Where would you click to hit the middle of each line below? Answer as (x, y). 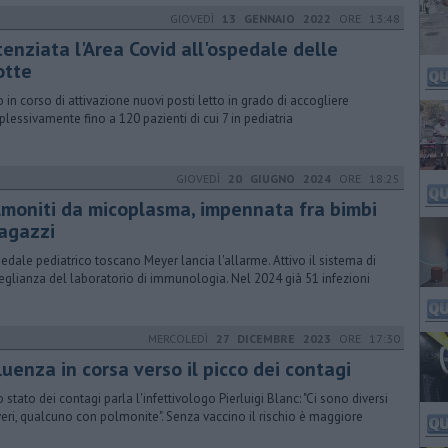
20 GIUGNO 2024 (279, 178)
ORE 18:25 (365, 178)
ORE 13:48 (365, 18)
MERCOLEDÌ (182, 338)
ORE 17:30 (365, 338)
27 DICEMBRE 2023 (273, 338)
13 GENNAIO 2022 (276, 18)
